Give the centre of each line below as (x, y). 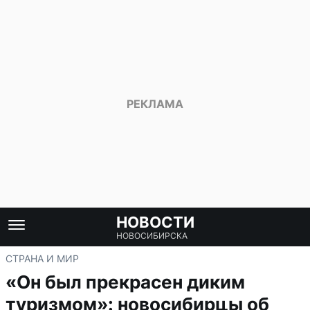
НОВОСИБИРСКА (152, 236)
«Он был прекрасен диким (125, 282)
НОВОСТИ (155, 222)
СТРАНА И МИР (42, 258)
